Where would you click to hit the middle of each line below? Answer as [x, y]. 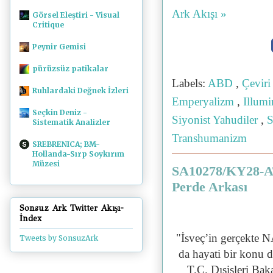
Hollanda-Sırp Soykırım [78, 154]
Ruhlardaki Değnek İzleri [80, 90]
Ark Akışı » [199, 14]
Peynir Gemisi [59, 46]
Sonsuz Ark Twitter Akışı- [72, 208]
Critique [48, 24]
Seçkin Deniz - [60, 112]
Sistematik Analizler [71, 122]
